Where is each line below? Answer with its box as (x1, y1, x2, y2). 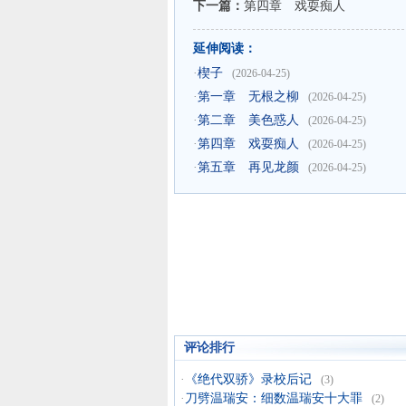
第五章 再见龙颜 (198, 160, 299, 174)
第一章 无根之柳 (198, 90, 299, 103)
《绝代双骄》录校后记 (185, 372, 312, 386)
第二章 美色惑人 (198, 113, 299, 127)
